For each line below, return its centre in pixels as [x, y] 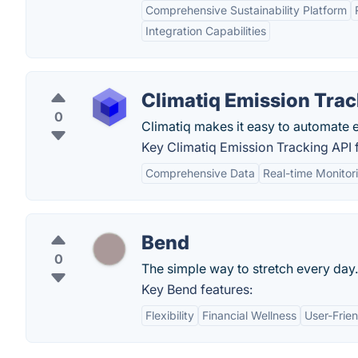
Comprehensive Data [200, 173]
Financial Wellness [249, 315]
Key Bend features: [197, 289]
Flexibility [170, 315]
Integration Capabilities [206, 31]
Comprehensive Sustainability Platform [246, 10]
